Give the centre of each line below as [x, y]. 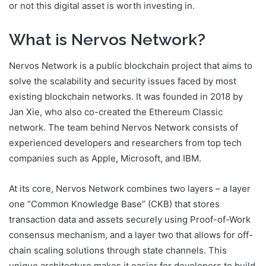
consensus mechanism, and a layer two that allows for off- [131, 235]
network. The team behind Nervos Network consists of [123, 128]
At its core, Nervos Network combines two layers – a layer [130, 189]
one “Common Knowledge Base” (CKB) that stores [114, 204]
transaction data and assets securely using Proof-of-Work [130, 220]
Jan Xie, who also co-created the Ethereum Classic [116, 112]
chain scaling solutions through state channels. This [118, 251]
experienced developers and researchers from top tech [125, 143]
